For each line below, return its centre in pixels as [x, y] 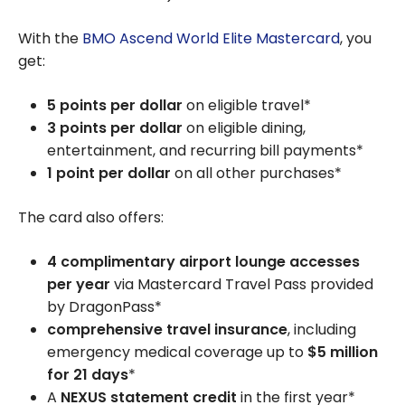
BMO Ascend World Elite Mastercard [211, 39]
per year [79, 285]
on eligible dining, [244, 128]
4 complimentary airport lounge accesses [203, 262]
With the [50, 39]
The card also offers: [91, 218]
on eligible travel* [247, 106]
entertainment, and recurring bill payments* [205, 151]
